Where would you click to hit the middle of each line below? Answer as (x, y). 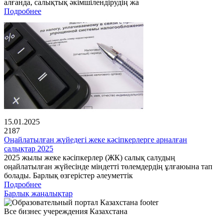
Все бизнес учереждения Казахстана (66, 212)
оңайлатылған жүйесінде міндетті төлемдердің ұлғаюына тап (108, 167)
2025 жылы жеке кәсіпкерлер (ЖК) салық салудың (90, 158)
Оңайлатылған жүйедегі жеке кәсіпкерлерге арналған (96, 140)
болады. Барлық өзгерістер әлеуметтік (68, 176)
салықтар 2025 (29, 149)
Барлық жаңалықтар (38, 194)
